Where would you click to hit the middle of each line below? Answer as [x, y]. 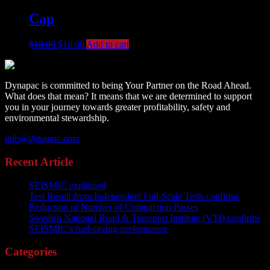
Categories [31, 252]
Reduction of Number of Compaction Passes [114, 207]
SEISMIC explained [67, 185]
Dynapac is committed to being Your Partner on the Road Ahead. [128, 86]
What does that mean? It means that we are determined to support [128, 96]
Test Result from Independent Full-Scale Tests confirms [134, 196]
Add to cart [108, 45]
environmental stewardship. [57, 118]
